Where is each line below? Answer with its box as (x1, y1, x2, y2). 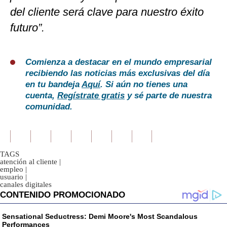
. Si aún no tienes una (100, 80, 187, 90)
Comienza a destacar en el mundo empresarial (25, 57, 212, 67)
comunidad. (25, 102, 72, 112)
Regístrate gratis (57, 91, 125, 101)
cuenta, (25, 91, 57, 101)
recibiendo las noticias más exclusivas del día (25, 68, 210, 79)
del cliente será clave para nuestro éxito (10, 6, 204, 19)
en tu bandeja (25, 80, 82, 90)
